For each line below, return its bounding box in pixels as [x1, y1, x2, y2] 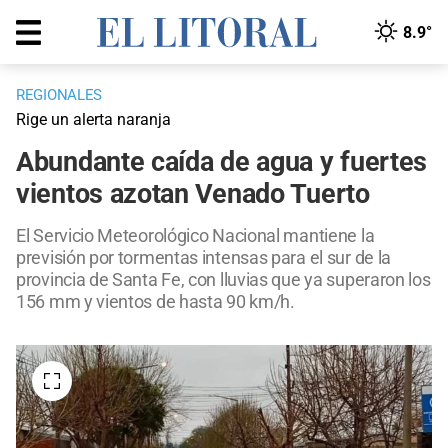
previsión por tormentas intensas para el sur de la [16, 247, 392, 269]
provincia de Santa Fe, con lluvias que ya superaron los [16, 269, 431, 291]
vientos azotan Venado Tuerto [16, 178, 370, 211]
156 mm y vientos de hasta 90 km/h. [16, 291, 295, 313]
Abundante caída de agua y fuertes [16, 146, 428, 179]
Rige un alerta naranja [16, 110, 171, 130]
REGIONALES [16, 86, 102, 105]
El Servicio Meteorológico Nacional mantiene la [16, 225, 375, 247]
